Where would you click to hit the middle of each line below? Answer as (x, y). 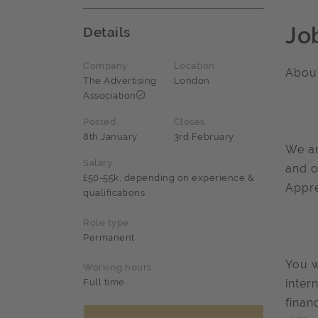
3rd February (204, 137)
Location (194, 66)
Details (107, 32)
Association (110, 96)
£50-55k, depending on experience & (169, 178)
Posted (99, 122)
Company (105, 66)
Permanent (109, 238)
